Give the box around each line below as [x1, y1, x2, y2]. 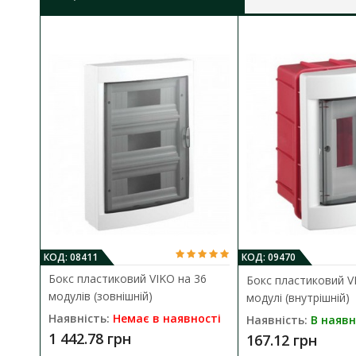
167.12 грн [246, 331, 317, 350]
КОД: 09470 [241, 250, 296, 265]
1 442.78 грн [48, 329, 131, 349]
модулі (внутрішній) [246, 290, 350, 306]
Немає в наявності [113, 311, 221, 327]
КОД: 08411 [44, 250, 98, 265]
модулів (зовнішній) [48, 288, 153, 304]
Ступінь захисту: [88, 8, 179, 24]
